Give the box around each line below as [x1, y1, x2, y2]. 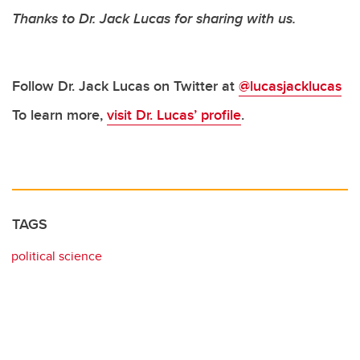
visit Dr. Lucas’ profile [107, 104, 241, 125]
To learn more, [12, 104, 107, 125]
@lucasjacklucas [239, 75, 342, 96]
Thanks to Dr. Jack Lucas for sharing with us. [12, 7, 296, 29]
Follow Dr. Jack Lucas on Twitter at [12, 75, 239, 96]
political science [11, 246, 102, 265]
